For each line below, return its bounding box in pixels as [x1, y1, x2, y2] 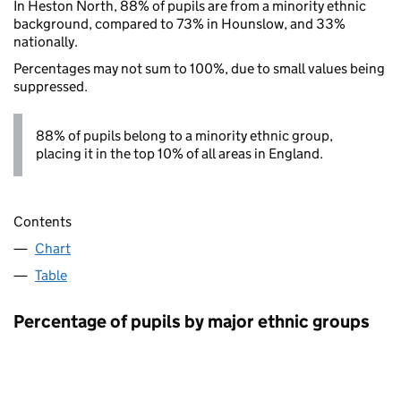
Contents [13, 212, 72, 230]
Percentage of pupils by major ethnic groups [13, 310, 370, 332]
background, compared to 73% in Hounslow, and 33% [13, 14, 346, 32]
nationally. [13, 32, 78, 50]
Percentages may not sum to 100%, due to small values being [13, 59, 385, 77]
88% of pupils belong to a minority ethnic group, [36, 126, 333, 144]
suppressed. [13, 77, 88, 95]
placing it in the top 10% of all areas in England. [36, 144, 323, 162]
